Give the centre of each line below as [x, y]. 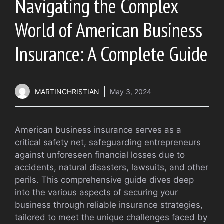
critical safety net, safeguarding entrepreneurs [108, 143]
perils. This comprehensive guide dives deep [104, 180]
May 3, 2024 [131, 91]
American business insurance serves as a [98, 130]
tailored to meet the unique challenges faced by [111, 218]
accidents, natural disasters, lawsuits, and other [112, 168]
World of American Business [109, 30]
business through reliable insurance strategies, [109, 205]
